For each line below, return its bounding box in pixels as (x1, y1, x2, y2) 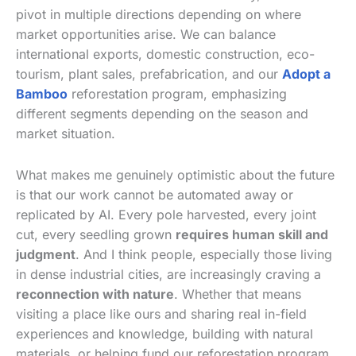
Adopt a (282, 65, 331, 82)
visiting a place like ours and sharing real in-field (16, 305, 307, 322)
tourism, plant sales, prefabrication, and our (16, 65, 282, 82)
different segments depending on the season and (16, 105, 308, 122)
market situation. (16, 125, 115, 141)
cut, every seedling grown (16, 226, 176, 242)
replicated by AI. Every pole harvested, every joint (16, 206, 316, 222)
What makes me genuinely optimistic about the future (16, 166, 335, 183)
